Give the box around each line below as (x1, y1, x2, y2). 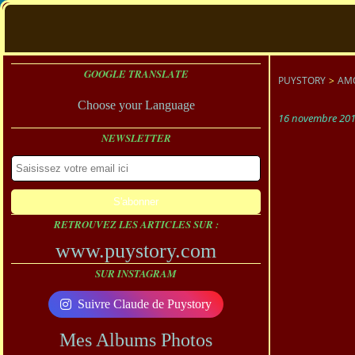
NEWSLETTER (101, 131, 171, 145)
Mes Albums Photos (59, 330, 212, 350)
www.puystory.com (55, 239, 216, 262)
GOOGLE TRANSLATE (83, 67, 189, 81)
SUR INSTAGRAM (95, 266, 177, 281)
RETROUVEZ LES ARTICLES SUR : (53, 217, 219, 231)
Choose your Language (77, 98, 195, 112)
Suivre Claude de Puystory (78, 297, 212, 311)
